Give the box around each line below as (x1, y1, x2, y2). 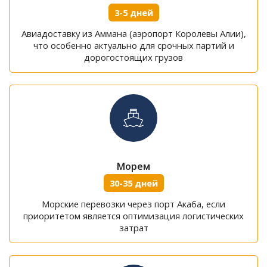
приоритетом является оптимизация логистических (23, 210, 244, 222)
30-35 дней (109, 177, 158, 189)
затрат (119, 222, 148, 234)
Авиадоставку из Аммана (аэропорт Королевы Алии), (21, 27, 246, 39)
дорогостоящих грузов (84, 51, 183, 63)
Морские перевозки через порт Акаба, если (42, 198, 225, 210)
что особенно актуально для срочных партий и (33, 39, 234, 51)
